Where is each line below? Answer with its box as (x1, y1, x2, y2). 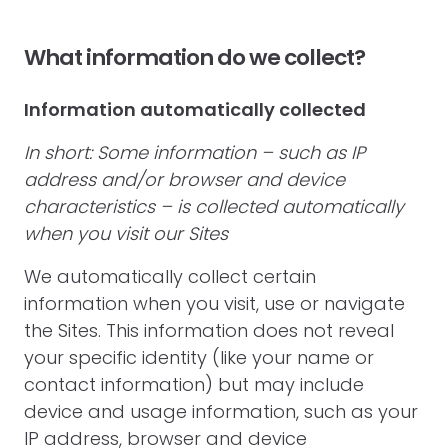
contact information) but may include (24, 372, 364, 397)
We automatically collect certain (24, 264, 316, 289)
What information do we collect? (24, 42, 365, 73)
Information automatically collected (24, 97, 366, 122)
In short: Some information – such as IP (24, 140, 365, 165)
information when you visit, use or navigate (24, 291, 405, 316)
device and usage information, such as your (24, 399, 418, 424)
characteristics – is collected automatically (24, 194, 404, 219)
